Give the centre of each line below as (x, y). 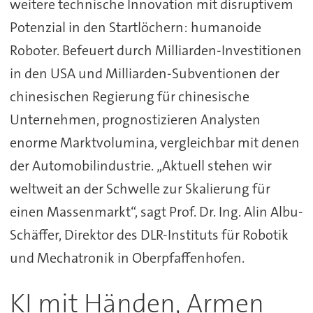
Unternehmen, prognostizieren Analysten (135, 120)
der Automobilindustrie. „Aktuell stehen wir (140, 166)
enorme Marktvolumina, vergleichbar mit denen (154, 143)
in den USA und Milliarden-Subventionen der (144, 74)
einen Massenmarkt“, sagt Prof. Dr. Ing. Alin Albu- (156, 212)
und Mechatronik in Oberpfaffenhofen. (127, 258)
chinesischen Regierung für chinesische (129, 97)
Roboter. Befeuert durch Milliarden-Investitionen (155, 51)
